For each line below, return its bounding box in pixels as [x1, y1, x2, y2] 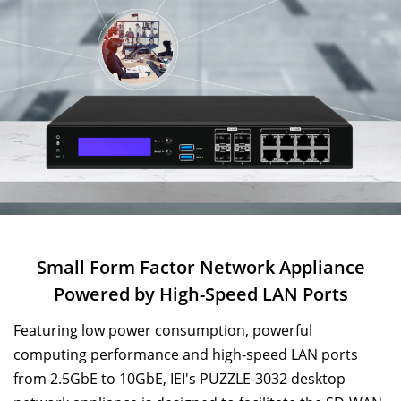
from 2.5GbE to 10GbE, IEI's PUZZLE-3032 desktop [13, 368, 346, 388]
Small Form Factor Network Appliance [36, 254, 365, 279]
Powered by [53, 281, 159, 306]
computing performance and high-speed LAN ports [13, 344, 358, 364]
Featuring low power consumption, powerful [13, 320, 312, 340]
